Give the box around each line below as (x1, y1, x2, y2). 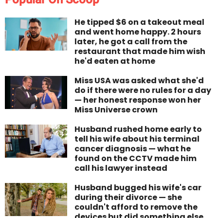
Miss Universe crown (74, 104, 158, 116)
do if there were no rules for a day (74, 85, 212, 96)
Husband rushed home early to (74, 124, 202, 135)
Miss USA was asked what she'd (74, 75, 204, 87)
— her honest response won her (74, 94, 201, 106)
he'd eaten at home (74, 55, 156, 67)
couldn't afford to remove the (74, 201, 198, 213)
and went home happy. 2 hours (74, 26, 201, 38)
